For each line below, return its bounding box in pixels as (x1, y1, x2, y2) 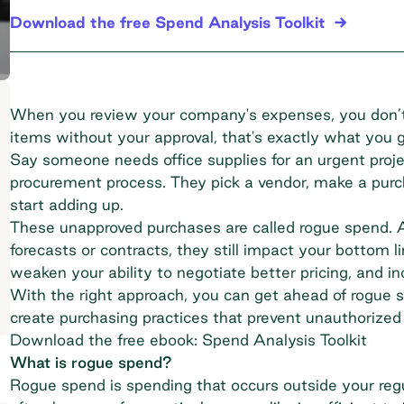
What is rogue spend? (9, 353, 172, 371)
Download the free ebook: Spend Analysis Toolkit (9, 330, 367, 348)
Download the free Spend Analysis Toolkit (9, 13, 326, 31)
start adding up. (9, 195, 124, 213)
